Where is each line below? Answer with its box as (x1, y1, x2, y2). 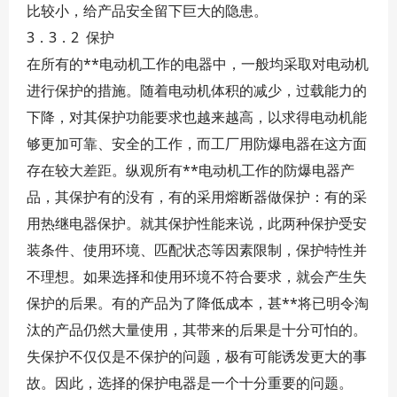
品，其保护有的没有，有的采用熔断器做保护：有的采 (27, 187, 367, 206)
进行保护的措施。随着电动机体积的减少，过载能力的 (27, 81, 367, 100)
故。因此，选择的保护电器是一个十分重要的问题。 (27, 373, 353, 393)
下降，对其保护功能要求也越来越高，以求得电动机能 (27, 107, 367, 127)
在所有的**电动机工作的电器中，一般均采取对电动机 (27, 54, 369, 74)
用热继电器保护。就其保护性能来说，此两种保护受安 (27, 214, 367, 233)
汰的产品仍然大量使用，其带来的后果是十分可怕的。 (27, 320, 367, 339)
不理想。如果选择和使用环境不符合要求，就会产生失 (27, 267, 367, 286)
